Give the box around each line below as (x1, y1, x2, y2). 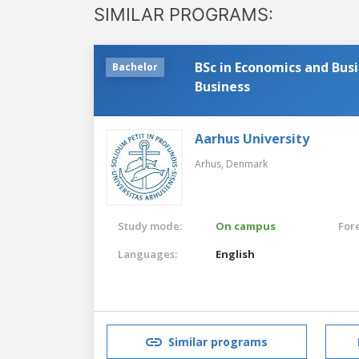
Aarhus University (195, 129, 309, 147)
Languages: (118, 246, 177, 261)
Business (195, 77, 250, 95)
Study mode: (118, 218, 182, 233)
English (216, 246, 256, 261)
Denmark (226, 156, 268, 171)
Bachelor (112, 59, 158, 74)
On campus (216, 218, 276, 233)
